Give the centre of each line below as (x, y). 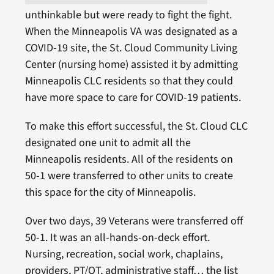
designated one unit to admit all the (108, 143)
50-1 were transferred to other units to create (129, 176)
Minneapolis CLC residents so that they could (129, 81)
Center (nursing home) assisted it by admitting (131, 65)
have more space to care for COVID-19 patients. (133, 98)
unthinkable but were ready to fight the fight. (128, 15)
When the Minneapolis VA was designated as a (131, 32)
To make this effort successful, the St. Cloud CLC (136, 127)
